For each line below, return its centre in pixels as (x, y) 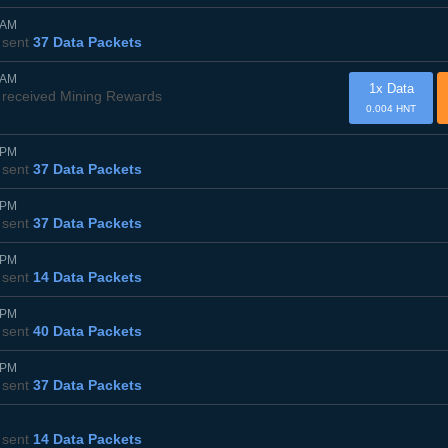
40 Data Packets (87, 331)
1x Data (391, 89)
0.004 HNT (391, 109)
